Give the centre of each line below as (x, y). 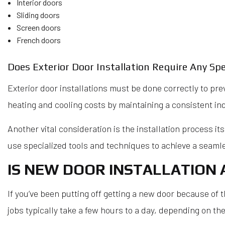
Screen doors (38, 28)
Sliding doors (38, 15)
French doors (38, 40)
